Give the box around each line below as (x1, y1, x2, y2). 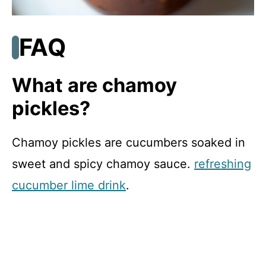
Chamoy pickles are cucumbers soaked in (12, 135, 245, 150)
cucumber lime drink (12, 178, 126, 193)
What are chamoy (12, 74, 177, 97)
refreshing (194, 157, 251, 172)
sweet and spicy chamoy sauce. (12, 157, 194, 172)
